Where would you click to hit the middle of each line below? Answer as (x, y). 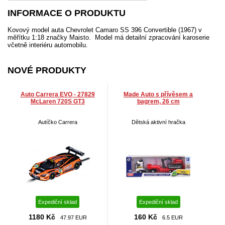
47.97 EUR (73, 218)
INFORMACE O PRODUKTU (67, 13)
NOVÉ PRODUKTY (47, 71)
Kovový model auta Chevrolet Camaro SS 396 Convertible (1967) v (105, 30)
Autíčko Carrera (58, 122)
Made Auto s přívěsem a (158, 95)
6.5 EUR (172, 218)
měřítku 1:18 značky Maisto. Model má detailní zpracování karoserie (108, 38)
